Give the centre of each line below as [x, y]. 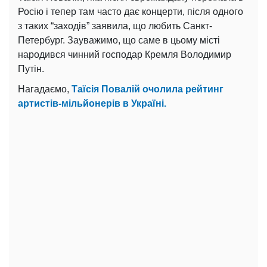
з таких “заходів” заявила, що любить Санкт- [115, 26]
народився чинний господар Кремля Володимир [125, 54]
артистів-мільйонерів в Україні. [92, 103]
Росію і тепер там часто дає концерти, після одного [131, 11]
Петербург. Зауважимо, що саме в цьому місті [119, 40]
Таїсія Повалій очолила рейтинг [148, 89]
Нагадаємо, [45, 89]
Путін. [31, 69]
